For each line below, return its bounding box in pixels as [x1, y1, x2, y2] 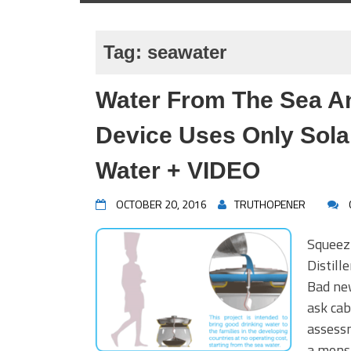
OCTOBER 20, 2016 [116, 196, 207, 212]
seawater [147, 42, 226, 63]
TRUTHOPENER [234, 196, 306, 212]
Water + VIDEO [96, 157, 260, 183]
